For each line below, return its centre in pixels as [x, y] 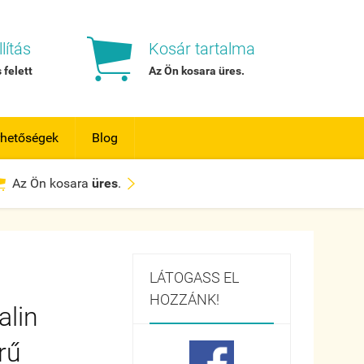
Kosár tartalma [202, 49]
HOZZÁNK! [184, 299]
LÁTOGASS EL [194, 277]
